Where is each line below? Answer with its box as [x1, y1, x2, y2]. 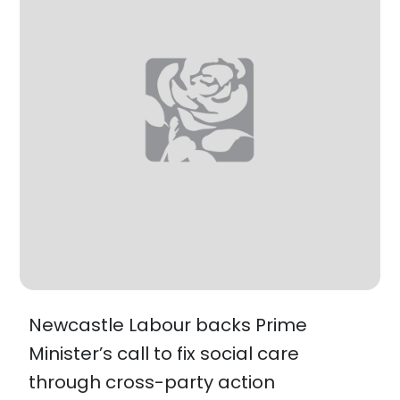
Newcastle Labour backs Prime [29, 312, 308, 337]
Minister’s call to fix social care [29, 340, 300, 366]
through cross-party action [29, 369, 276, 395]
